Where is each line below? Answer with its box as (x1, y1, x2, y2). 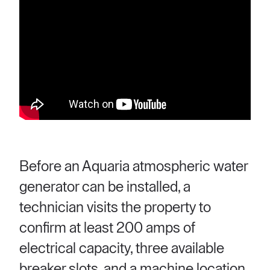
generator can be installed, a (19, 180, 190, 194)
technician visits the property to (19, 200, 211, 215)
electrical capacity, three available (19, 241, 224, 256)
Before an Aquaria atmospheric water (19, 159, 248, 174)
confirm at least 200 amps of (19, 221, 195, 235)
